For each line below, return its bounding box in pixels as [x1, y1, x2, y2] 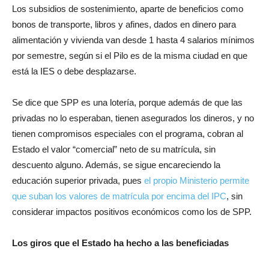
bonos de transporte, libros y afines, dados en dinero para [12, 19, 236, 29]
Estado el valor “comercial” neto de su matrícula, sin [12, 144, 216, 154]
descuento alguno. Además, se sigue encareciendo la [12, 159, 220, 170]
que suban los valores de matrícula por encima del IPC [12, 190, 226, 201]
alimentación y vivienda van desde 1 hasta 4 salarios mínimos [12, 34, 255, 45]
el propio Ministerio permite [144, 175, 249, 186]
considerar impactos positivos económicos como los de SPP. [12, 206, 252, 217]
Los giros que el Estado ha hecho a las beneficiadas [12, 237, 229, 248]
